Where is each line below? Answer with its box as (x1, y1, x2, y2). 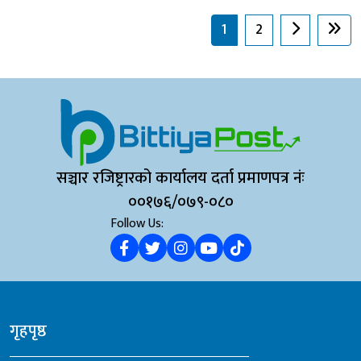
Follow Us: (110, 213, 164, 235)
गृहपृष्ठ (10, 317, 47, 346)
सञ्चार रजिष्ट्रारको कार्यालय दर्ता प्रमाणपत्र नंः (56, 164, 305, 193)
